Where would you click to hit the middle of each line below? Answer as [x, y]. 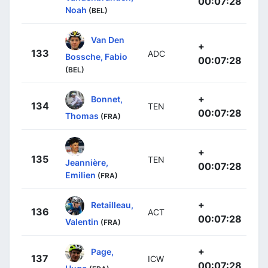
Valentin [82, 222]
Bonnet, [107, 99]
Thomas [82, 116]
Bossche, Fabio [96, 57]
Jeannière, [87, 162]
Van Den [108, 39]
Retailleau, [112, 205]
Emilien [80, 175]
